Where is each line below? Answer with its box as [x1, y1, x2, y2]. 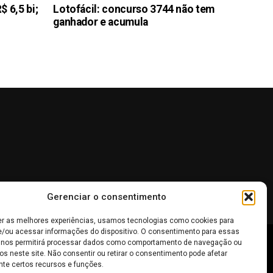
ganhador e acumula [53, 16, 148, 29]
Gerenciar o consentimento [46, 191, 166, 202]
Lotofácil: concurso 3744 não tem [53, 3, 214, 16]
